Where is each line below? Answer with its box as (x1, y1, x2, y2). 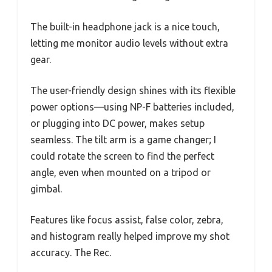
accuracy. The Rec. (30, 247, 111, 259)
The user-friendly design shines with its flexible (30, 85, 236, 97)
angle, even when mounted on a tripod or (30, 167, 211, 178)
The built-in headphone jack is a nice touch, (30, 21, 220, 33)
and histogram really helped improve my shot (30, 231, 229, 242)
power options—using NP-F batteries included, (30, 101, 234, 113)
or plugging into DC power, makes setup (30, 118, 205, 129)
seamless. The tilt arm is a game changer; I (30, 134, 216, 146)
